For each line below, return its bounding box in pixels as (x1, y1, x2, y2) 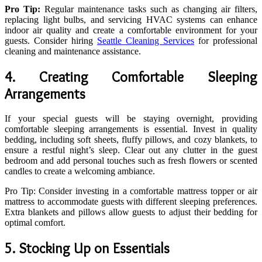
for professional (194, 35, 257, 46)
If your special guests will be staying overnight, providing (5, 113, 257, 124)
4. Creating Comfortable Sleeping (5, 68, 257, 85)
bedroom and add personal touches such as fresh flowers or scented (5, 156, 257, 166)
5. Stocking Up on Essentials (5, 240, 170, 257)
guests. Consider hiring (5, 35, 97, 46)
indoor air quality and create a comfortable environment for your (5, 25, 257, 35)
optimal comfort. (5, 218, 65, 228)
